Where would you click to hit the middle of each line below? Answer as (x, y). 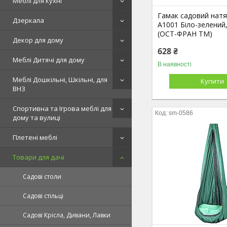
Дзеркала (28, 20)
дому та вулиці (36, 118)
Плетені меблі (35, 137)
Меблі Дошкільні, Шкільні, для (60, 80)
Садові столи (42, 177)
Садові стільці (43, 196)
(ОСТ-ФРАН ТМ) (185, 33)
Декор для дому (38, 40)
